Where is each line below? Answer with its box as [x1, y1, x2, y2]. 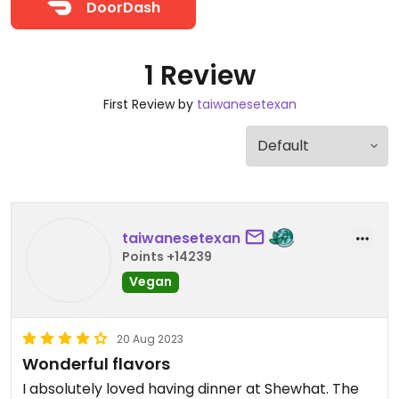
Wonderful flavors [22, 353, 170, 375]
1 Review [143, 57, 256, 94]
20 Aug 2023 [117, 331, 183, 346]
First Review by [102, 95, 197, 113]
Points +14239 [122, 247, 212, 265]
